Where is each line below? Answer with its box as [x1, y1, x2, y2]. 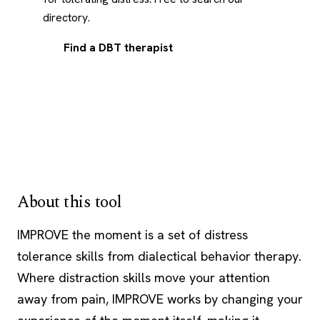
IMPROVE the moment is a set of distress [17, 226, 248, 243]
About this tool [17, 189, 122, 215]
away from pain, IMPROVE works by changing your [17, 291, 303, 307]
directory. [43, 10, 90, 25]
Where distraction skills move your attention [17, 269, 270, 286]
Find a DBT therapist [64, 40, 173, 55]
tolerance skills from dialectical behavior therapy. [17, 248, 301, 264]
